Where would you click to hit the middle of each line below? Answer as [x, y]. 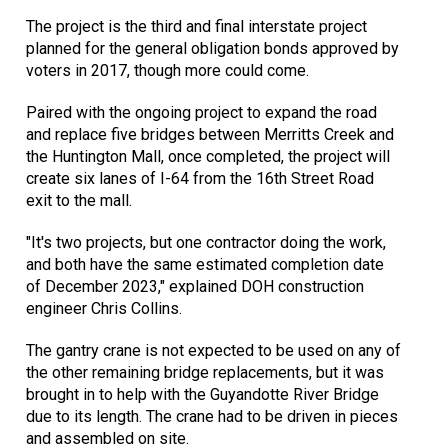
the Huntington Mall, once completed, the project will [208, 157]
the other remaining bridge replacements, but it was [205, 373]
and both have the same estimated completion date [205, 265]
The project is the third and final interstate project [196, 27]
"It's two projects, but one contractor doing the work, [206, 243]
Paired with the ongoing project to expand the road [201, 113]
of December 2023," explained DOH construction [195, 287]
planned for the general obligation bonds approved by [212, 49]
